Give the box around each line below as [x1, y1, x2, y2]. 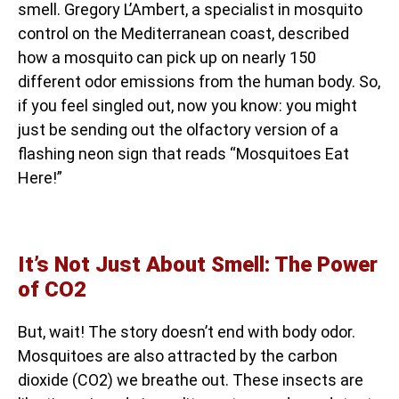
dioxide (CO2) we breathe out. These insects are [18, 370, 363, 389]
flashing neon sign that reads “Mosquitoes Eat [18, 143, 349, 163]
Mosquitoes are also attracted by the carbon [18, 346, 338, 365]
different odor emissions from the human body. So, [18, 71, 380, 91]
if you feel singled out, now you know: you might [18, 95, 357, 115]
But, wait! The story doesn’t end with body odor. [18, 322, 355, 341]
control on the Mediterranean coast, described [18, 23, 349, 43]
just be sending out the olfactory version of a [18, 119, 338, 139]
